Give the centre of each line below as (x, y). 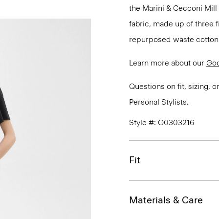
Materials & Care (166, 200)
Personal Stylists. (159, 102)
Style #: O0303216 (162, 122)
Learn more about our (168, 63)
